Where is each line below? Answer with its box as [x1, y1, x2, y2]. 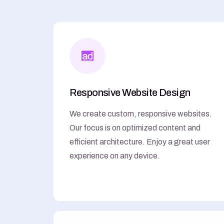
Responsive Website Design [69, 86, 190, 98]
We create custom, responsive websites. [69, 109, 212, 118]
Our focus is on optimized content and [69, 123, 201, 132]
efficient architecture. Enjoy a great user [69, 137, 210, 146]
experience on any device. [69, 151, 160, 160]
